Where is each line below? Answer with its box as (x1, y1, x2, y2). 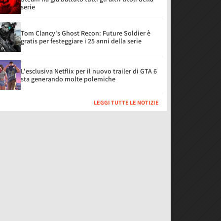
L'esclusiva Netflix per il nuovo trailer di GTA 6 (21, 67, 157, 75)
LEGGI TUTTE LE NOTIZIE (94, 99, 159, 106)
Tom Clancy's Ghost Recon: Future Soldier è (21, 29, 150, 37)
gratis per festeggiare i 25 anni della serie (21, 37, 142, 45)
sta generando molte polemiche (21, 74, 115, 83)
